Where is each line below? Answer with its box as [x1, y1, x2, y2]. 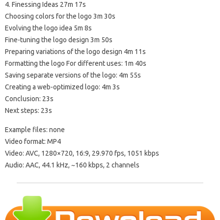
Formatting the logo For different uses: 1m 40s [5, 59, 146, 68]
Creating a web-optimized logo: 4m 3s [5, 83, 120, 91]
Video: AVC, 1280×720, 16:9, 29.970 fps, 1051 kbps [5, 149, 159, 158]
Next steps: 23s [5, 107, 52, 115]
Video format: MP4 [5, 137, 61, 146]
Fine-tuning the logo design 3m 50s [5, 36, 112, 44]
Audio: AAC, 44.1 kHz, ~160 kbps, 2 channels [5, 161, 139, 169]
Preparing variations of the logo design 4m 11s [5, 48, 146, 56]
